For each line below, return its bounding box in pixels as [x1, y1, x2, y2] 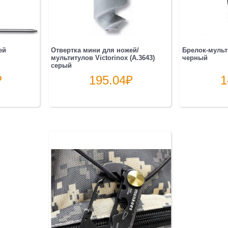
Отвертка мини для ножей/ [51, 46, 139, 54]
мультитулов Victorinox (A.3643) [51, 54, 155, 62]
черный [182, 54, 208, 62]
